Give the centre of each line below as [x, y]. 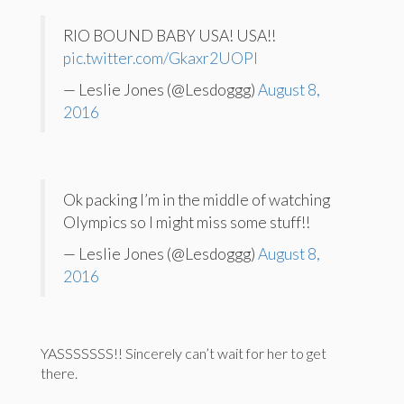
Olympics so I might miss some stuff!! [187, 222]
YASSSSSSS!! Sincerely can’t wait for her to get [184, 353]
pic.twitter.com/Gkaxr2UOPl [161, 58]
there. [59, 372]
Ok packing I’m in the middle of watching [197, 199]
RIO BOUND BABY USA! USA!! [170, 35]
